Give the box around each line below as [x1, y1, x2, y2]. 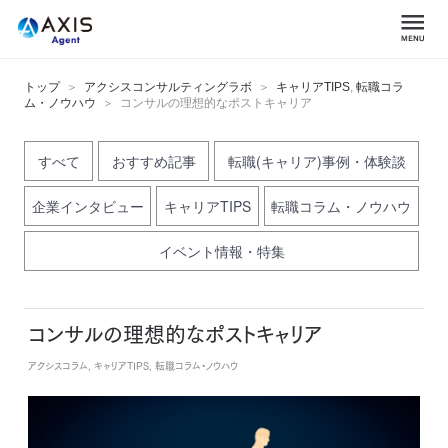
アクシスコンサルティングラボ [84, 80, 252, 94]
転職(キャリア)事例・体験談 [227, 151, 406, 171]
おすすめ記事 [111, 151, 196, 171]
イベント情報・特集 [158, 241, 285, 261]
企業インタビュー [31, 196, 144, 216]
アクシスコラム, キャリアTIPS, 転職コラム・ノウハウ [28, 361, 238, 371]
